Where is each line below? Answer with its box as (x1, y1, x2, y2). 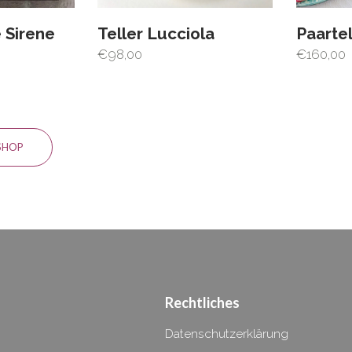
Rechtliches (165, 293, 240, 311)
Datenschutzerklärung (165, 326, 288, 341)
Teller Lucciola (97, 24, 214, 44)
